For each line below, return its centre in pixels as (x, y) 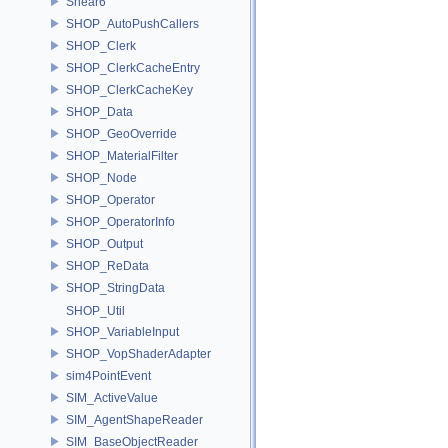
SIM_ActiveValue (112, 397)
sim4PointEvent (108, 375)
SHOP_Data (99, 111)
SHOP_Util (95, 311)
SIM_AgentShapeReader (134, 419)
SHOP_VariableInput (122, 331)
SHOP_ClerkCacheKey (129, 89)
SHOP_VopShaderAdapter (138, 353)
